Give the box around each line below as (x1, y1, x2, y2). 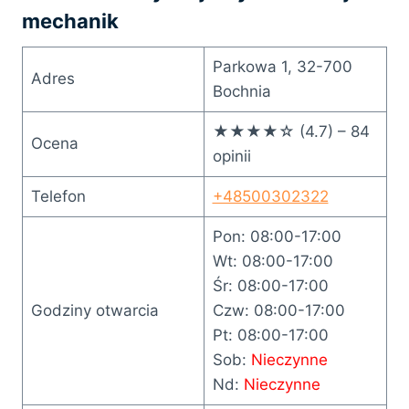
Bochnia (212, 81, 271, 100)
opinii (212, 146, 251, 165)
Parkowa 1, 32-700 (212, 57, 352, 76)
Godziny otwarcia (30, 300, 159, 320)
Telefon (30, 186, 86, 205)
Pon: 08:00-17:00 (212, 226, 341, 246)
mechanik (22, 8, 119, 33)
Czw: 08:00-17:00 (212, 300, 345, 320)
